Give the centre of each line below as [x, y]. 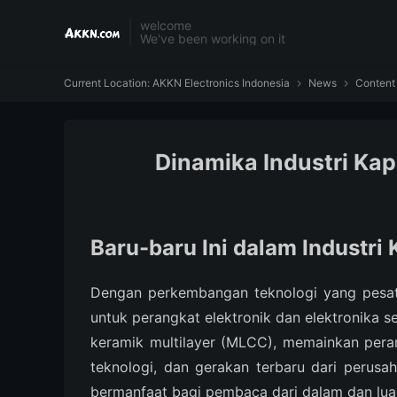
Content [374, 83]
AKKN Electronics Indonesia [221, 83]
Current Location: [108, 83]
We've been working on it [213, 39]
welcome [166, 25]
